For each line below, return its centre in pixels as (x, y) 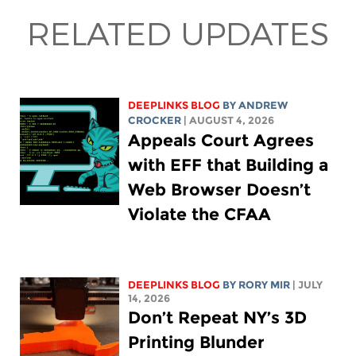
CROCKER (155, 121)
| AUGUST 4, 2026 (229, 121)
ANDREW (263, 106)
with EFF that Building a (228, 165)
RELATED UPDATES (178, 32)
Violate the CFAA (200, 215)
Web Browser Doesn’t (220, 190)
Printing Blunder (197, 342)
